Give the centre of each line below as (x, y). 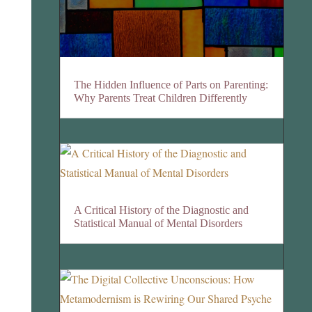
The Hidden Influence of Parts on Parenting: (171, 84)
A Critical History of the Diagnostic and (162, 210)
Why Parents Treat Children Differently (161, 97)
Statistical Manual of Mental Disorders (158, 224)
